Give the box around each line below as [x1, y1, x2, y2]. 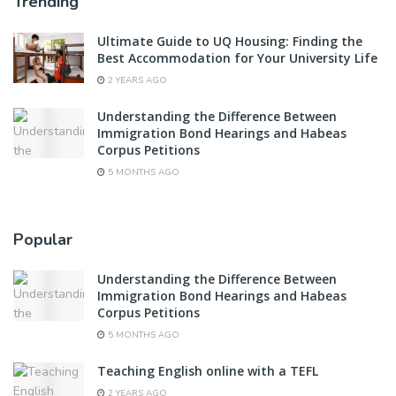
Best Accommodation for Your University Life [97, 49, 377, 66]
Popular [13, 228, 72, 250]
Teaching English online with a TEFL [97, 362, 318, 379]
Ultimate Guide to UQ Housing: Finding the [97, 32, 362, 49]
